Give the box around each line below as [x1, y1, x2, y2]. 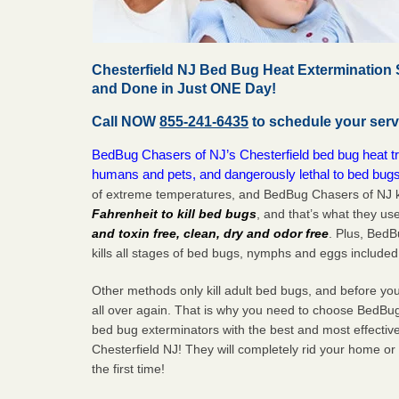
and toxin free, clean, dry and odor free [92, 225, 330, 240]
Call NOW [92, 113, 160, 129]
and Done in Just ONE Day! [92, 80, 277, 96]
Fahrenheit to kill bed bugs [92, 206, 257, 221]
